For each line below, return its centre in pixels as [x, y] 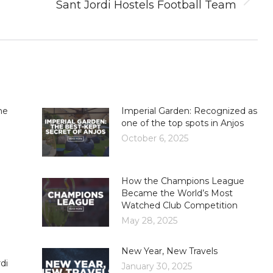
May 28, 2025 [149, 220]
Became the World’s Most [177, 193]
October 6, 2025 [154, 138]
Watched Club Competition [179, 205]
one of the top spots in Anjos [182, 123]
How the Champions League [183, 181]
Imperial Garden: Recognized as [189, 111]
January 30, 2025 [156, 266]
